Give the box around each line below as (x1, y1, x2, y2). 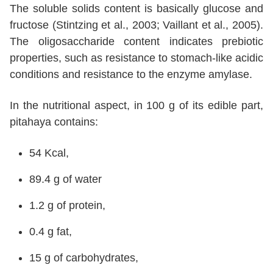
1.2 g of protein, (29, 199, 105, 212)
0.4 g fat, (29, 225, 72, 238)
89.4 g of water (29, 173, 102, 186)
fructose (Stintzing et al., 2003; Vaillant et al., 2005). (10, 19, 263, 32)
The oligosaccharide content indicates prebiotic (10, 35, 263, 48)
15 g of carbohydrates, (29, 252, 138, 264)
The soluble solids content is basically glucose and (10, 2, 263, 15)
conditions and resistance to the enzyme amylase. (10, 68, 252, 81)
